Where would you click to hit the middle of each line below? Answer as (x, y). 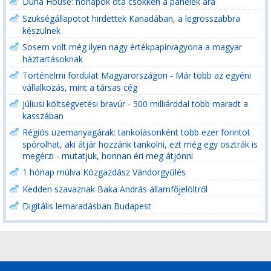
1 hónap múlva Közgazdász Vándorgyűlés (104, 172)
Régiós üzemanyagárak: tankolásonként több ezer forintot (136, 132)
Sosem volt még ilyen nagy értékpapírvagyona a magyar (132, 47)
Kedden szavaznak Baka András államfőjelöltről (115, 189)
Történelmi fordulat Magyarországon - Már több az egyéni (137, 75)
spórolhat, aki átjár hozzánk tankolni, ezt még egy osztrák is (140, 144)
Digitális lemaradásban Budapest (87, 206)
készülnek (41, 30)
